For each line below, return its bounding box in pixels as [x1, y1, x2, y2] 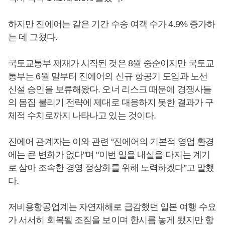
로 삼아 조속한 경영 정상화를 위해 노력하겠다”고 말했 [8, 163, 214, 173]
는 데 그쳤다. [8, 32, 59, 43]
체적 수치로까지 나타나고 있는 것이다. [8, 110, 158, 121]
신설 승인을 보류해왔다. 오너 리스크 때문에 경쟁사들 [8, 84, 211, 95]
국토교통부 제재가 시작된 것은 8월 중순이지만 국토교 [8, 58, 214, 69]
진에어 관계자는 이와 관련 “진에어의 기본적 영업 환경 [8, 137, 214, 147]
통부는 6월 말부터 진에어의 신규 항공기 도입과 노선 [8, 71, 207, 82]
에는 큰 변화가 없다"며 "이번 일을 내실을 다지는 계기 [8, 150, 210, 160]
